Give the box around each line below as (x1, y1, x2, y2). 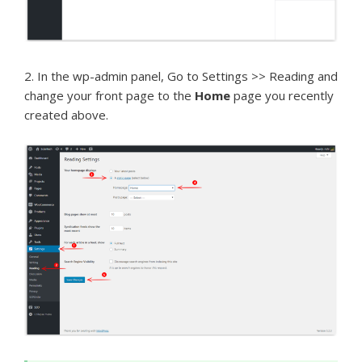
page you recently (230, 86, 334, 103)
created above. (24, 106, 108, 123)
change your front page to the (24, 86, 195, 103)
